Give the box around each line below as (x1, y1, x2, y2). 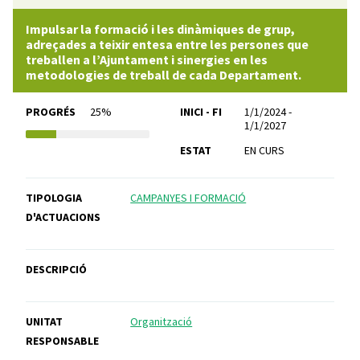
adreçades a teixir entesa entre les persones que (26, 36, 309, 53)
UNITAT (26, 314, 63, 329)
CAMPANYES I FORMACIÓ (130, 190, 247, 206)
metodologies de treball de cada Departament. (26, 67, 301, 84)
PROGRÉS (26, 104, 76, 120)
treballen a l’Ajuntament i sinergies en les (26, 51, 268, 68)
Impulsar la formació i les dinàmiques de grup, (26, 21, 295, 38)
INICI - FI (180, 104, 222, 120)
